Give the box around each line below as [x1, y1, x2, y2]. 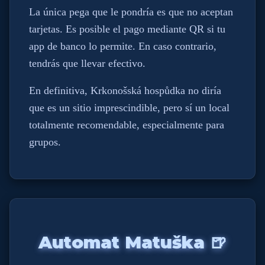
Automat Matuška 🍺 [38, 232, 227, 253]
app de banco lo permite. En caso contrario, [29, 40, 216, 52]
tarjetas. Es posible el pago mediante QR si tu [29, 22, 225, 35]
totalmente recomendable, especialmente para [29, 119, 224, 131]
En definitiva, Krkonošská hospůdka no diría [29, 85, 221, 97]
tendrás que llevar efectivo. [29, 57, 146, 69]
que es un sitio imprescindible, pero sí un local [29, 102, 230, 114]
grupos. [29, 136, 61, 148]
